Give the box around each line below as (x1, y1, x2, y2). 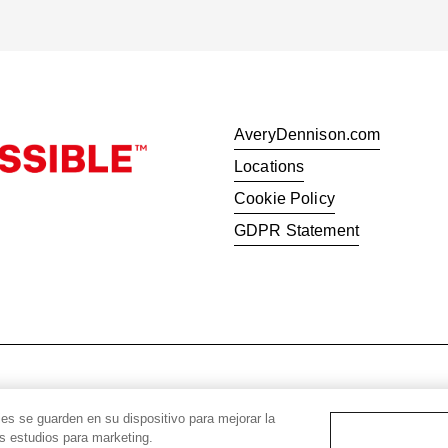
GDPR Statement (234, 222, 359, 239)
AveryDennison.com (234, 126, 381, 143)
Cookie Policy (234, 190, 335, 207)
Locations (234, 158, 305, 175)
